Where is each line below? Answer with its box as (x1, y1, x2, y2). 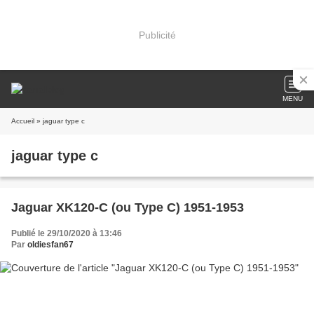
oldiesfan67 (27, 240, 74, 250)
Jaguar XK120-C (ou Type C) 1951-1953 (11, 200, 244, 214)
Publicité (138, 29, 176, 41)
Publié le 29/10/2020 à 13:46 (11, 228, 122, 238)
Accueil (11, 117, 34, 125)
